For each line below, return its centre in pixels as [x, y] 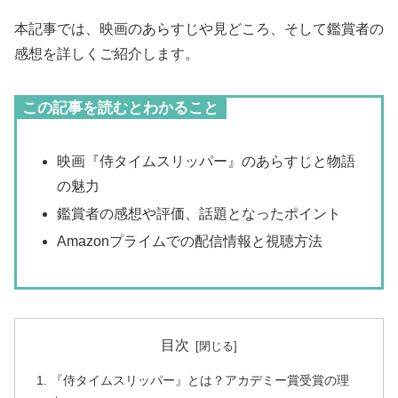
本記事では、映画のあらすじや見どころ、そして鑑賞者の [199, 29]
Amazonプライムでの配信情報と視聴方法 [190, 242]
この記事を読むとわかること [120, 108]
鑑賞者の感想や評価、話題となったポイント [199, 213]
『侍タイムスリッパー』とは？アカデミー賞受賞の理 [200, 381]
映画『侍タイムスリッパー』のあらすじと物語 [207, 161]
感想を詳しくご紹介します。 [107, 54]
